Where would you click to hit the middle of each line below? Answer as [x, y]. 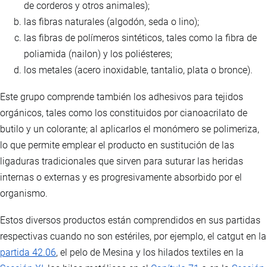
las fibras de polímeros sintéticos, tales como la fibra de [140, 38]
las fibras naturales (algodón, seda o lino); [111, 22]
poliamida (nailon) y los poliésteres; [98, 54]
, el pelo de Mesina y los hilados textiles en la [150, 253]
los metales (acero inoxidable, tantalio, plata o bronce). [138, 70]
